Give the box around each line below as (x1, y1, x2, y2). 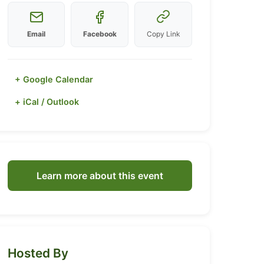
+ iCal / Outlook (14, 97, 79, 107)
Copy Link (146, 29, 180, 38)
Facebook (82, 29, 117, 38)
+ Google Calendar (14, 74, 93, 84)
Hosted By (7, 246, 68, 260)
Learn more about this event (36, 170, 163, 181)
